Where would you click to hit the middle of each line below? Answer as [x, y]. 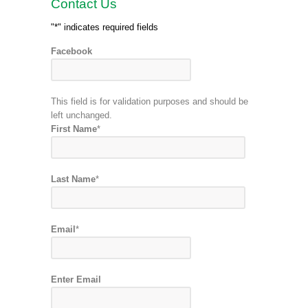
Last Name [73, 179]
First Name [74, 129]
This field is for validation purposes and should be [150, 101]
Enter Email [76, 279]
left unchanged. [81, 115]
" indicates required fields [108, 27]
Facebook [71, 51]
